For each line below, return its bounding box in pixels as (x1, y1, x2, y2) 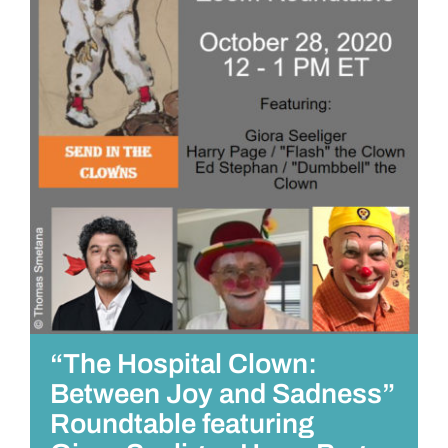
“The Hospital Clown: (50, 348, 317, 379)
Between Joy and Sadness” (50, 378, 395, 409)
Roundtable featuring (50, 408, 314, 439)
